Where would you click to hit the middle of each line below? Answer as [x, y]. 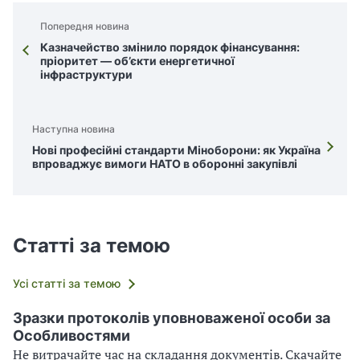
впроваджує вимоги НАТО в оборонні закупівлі [165, 164]
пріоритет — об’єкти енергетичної [137, 60]
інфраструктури [86, 74]
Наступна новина [74, 129]
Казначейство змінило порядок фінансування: [170, 47]
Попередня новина [85, 26]
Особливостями [72, 335]
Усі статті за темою [67, 283]
